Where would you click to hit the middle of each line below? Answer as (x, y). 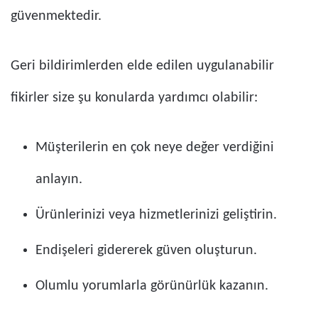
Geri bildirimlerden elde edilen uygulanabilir (142, 66)
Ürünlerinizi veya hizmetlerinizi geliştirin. (156, 215)
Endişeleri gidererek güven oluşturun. (146, 251)
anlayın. (59, 180)
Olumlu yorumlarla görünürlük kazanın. (152, 286)
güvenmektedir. (56, 17)
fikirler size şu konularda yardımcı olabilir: (134, 98)
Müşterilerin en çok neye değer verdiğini (155, 148)
